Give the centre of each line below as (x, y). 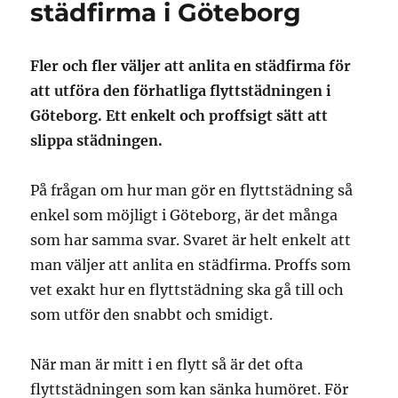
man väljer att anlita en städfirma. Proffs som (191, 265)
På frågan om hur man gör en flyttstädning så (192, 191)
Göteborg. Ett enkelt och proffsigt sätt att (179, 116)
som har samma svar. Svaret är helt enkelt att (191, 240)
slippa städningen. (97, 141)
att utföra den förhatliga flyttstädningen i (181, 91)
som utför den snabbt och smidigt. (152, 315)
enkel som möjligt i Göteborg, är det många (184, 215)
